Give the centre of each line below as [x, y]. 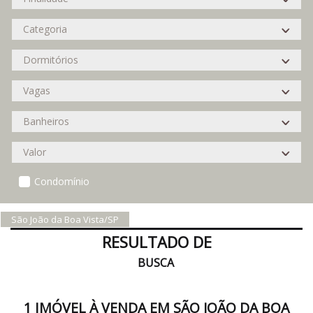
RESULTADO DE [156, 242]
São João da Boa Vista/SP [65, 219]
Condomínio [62, 181]
